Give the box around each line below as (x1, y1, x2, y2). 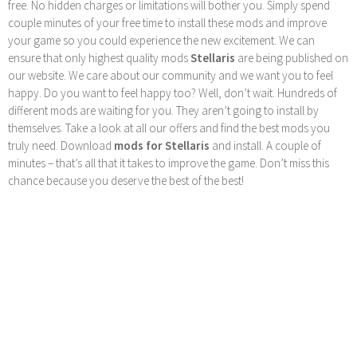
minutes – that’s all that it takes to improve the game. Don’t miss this (8, 155, 329, 171)
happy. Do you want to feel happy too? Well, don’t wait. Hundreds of (8, 84, 337, 100)
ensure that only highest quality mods (8, 49, 190, 65)
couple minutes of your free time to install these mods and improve (8, 14, 327, 30)
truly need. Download (8, 137, 114, 153)
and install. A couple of (210, 137, 321, 153)
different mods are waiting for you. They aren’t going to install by (8, 102, 319, 118)
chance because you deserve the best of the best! (8, 172, 244, 188)
